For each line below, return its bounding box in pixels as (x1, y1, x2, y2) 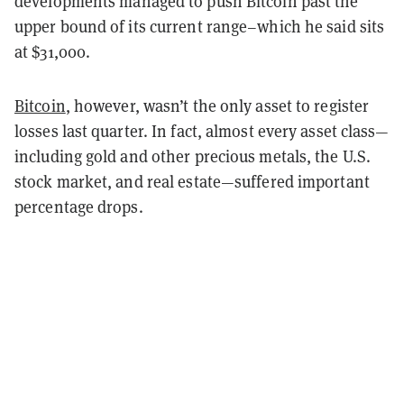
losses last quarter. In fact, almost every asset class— (14, 120, 390, 142)
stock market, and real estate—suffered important (14, 170, 370, 192)
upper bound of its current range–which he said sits (14, 15, 385, 37)
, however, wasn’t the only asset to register (65, 95, 370, 116)
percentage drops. (14, 196, 147, 217)
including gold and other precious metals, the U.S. (14, 145, 372, 167)
